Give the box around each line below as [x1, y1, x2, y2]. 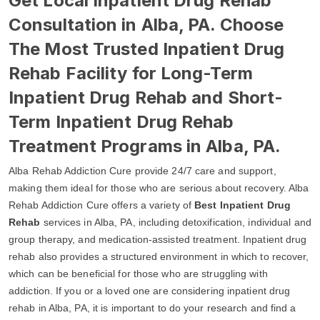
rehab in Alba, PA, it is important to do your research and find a [9, 302, 296, 314]
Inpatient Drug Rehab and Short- [9, 87, 284, 108]
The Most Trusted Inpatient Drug [9, 39, 285, 59]
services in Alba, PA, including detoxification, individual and [40, 216, 311, 228]
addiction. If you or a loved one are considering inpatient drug [9, 285, 291, 296]
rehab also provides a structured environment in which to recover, [9, 251, 309, 262]
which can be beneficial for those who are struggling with [9, 268, 268, 279]
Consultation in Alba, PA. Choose [9, 14, 284, 35]
